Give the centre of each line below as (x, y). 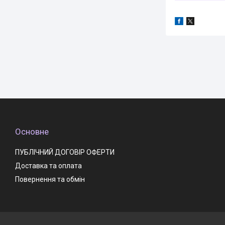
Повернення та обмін (50, 179)
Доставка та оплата (48, 166)
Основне (32, 132)
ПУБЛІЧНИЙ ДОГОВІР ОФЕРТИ (65, 152)
